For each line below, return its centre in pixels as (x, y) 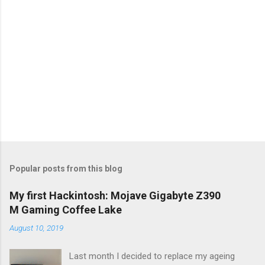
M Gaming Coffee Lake (66, 210)
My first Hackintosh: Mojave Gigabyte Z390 (115, 196)
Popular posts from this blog (66, 169)
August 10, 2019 (36, 228)
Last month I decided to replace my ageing (152, 256)
